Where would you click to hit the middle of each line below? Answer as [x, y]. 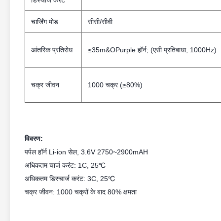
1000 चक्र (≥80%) [115, 85]
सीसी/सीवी [100, 22]
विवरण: [34, 139]
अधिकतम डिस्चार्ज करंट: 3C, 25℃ [70, 179]
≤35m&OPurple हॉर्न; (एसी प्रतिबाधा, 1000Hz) [152, 50]
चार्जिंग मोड [45, 22]
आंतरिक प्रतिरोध [52, 50]
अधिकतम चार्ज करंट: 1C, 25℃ [65, 165]
